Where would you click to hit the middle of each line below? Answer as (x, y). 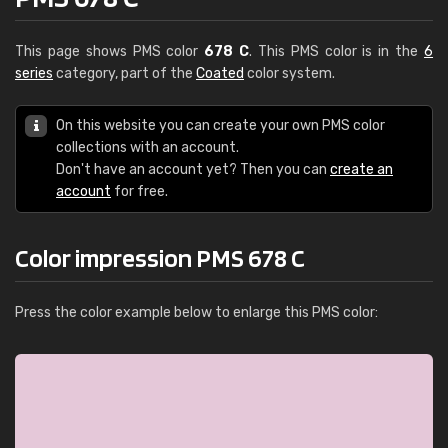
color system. (289, 73)
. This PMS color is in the (337, 51)
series (34, 73)
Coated (220, 73)
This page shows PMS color (110, 51)
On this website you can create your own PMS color (220, 125)
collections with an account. (147, 147)
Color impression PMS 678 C (160, 257)
